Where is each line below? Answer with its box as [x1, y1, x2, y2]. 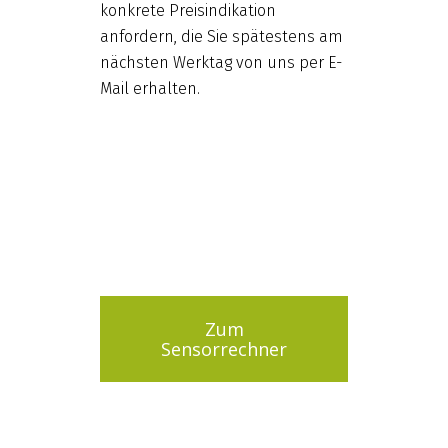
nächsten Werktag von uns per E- [99, 52, 342, 72]
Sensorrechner [161, 336, 287, 361]
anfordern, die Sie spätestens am [99, 26, 343, 46]
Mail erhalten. [99, 78, 200, 98]
